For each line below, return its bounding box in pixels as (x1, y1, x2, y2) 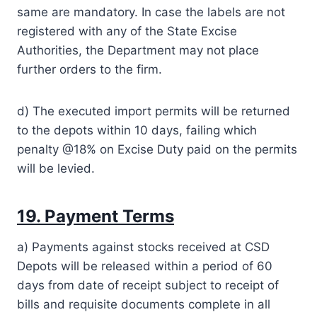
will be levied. (17, 161, 95, 175)
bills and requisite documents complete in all (17, 296, 270, 311)
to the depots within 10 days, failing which (17, 122, 257, 137)
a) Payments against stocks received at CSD (17, 239, 270, 254)
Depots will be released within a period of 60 (17, 258, 272, 273)
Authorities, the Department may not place (17, 42, 259, 57)
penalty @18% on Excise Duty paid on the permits (17, 142, 297, 156)
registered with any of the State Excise (17, 23, 237, 38)
